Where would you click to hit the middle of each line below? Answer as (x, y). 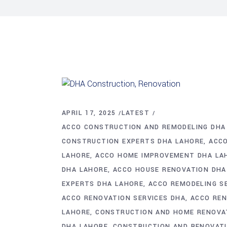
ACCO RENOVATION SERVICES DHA (124, 198)
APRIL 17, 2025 (89, 113)
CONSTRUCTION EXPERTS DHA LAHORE (133, 141)
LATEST (136, 113)
